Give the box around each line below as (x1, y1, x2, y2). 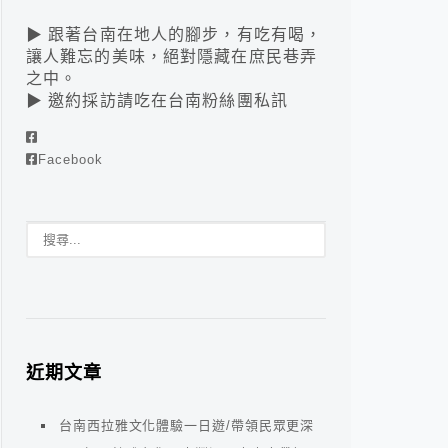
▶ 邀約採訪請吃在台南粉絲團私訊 (26, 92, 288, 109)
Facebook (38, 152, 103, 167)
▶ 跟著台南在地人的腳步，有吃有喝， (26, 26, 323, 43)
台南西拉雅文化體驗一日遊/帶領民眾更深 (59, 418, 315, 433)
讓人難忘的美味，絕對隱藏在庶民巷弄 (26, 48, 318, 65)
